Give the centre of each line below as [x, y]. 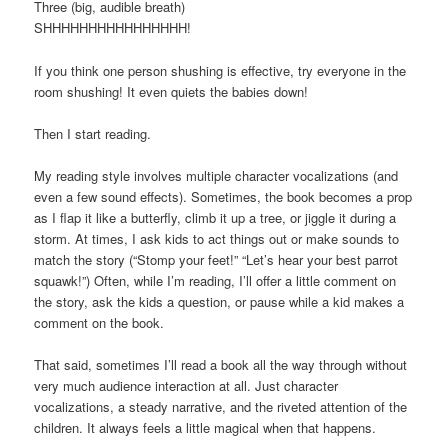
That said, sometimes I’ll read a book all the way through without [221, 364]
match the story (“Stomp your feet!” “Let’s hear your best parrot [216, 259]
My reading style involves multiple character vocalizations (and [216, 175]
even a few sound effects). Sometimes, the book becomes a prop [223, 196]
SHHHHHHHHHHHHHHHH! [113, 28]
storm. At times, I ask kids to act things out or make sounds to [217, 238]
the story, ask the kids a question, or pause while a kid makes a [219, 301]
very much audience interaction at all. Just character [186, 385]
